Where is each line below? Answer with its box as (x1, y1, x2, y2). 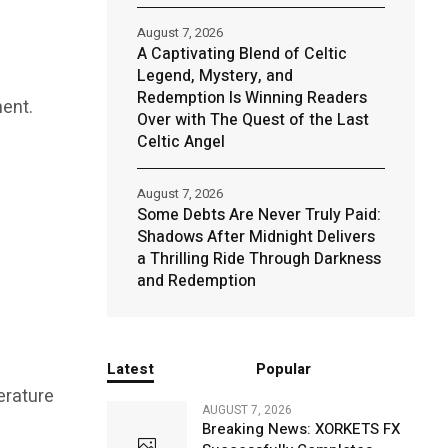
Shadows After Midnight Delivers (136, 225, 375, 249)
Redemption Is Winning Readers (136, 86, 367, 110)
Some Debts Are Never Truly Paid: (136, 203, 381, 227)
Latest (106, 358, 154, 380)
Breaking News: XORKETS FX (201, 418, 400, 440)
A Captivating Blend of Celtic (136, 42, 347, 66)
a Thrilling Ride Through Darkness (136, 247, 381, 271)
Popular (256, 358, 312, 380)
